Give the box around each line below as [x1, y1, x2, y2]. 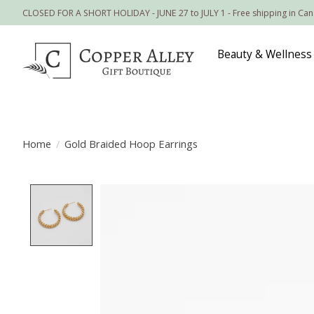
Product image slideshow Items [100, 184, 282, 201]
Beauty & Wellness [217, 47, 313, 62]
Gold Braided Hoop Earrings [64, 136, 198, 151]
